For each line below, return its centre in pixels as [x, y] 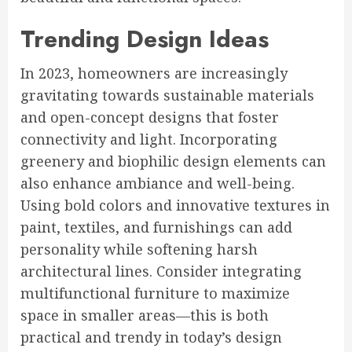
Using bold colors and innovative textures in [175, 205]
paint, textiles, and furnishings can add [156, 227]
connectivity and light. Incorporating [149, 139]
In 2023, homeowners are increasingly [154, 73]
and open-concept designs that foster [150, 117]
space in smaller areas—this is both [145, 315]
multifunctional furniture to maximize [155, 293]
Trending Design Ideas [145, 39]
